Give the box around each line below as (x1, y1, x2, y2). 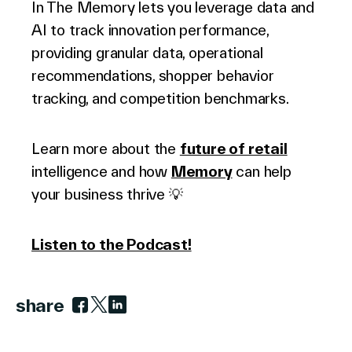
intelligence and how (31, 162, 171, 180)
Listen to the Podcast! (31, 235, 192, 253)
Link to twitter (88, 316, 187, 333)
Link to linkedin (107, 316, 208, 333)
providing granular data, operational (31, 43, 263, 61)
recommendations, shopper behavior (31, 66, 274, 84)
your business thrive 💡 (31, 185, 183, 203)
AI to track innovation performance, (31, 20, 269, 38)
